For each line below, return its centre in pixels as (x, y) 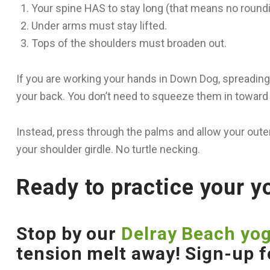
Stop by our (69, 234)
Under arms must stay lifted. (99, 26)
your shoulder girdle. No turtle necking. (108, 149)
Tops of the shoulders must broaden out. (129, 43)
